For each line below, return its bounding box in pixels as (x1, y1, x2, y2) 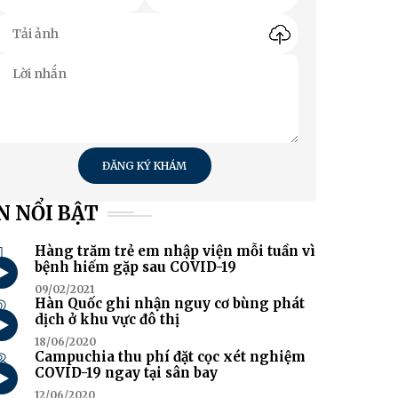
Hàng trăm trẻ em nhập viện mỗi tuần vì (35, 243, 316, 260)
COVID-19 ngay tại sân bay (35, 363, 219, 381)
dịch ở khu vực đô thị (35, 311, 180, 329)
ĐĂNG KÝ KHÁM (102, 159, 187, 173)
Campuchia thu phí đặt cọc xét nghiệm (35, 347, 306, 365)
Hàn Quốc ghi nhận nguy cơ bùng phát (35, 295, 306, 313)
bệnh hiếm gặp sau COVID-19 (35, 259, 237, 276)
